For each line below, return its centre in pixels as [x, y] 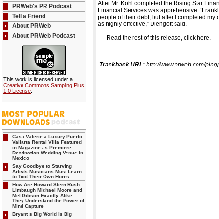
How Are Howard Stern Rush [46, 185]
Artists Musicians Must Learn [47, 171]
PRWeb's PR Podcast [42, 6]
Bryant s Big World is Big [42, 214]
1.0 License [17, 91]
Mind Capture [28, 206]
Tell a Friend [29, 16]
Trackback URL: [123, 65]
